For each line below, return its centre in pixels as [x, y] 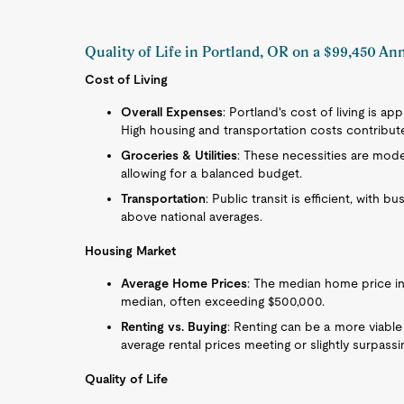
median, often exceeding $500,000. [223, 301]
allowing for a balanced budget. [212, 173]
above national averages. [192, 216]
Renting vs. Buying [174, 326]
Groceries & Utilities [179, 155]
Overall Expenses [172, 112]
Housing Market [131, 251]
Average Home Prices [184, 283]
